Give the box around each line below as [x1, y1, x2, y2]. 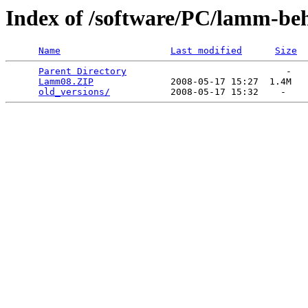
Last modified [170, 45, 242, 56]
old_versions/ [38, 87, 110, 98]
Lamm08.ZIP [38, 76, 93, 87]
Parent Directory [38, 66, 126, 77]
